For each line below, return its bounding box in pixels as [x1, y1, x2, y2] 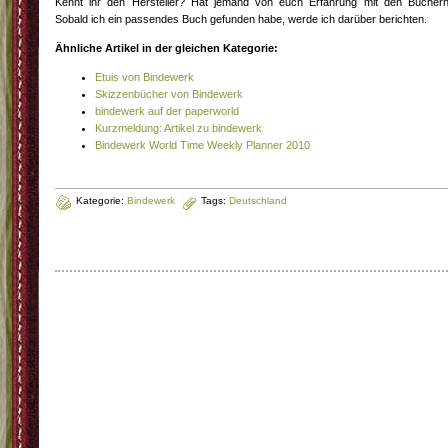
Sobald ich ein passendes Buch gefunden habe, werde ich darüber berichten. [55, 12, 427, 25]
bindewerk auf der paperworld [95, 104, 239, 117]
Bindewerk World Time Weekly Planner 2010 [95, 138, 310, 151]
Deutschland [229, 194, 287, 206]
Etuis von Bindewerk [95, 70, 194, 83]
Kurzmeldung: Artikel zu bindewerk [95, 121, 262, 134]
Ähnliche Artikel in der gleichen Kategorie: [55, 41, 278, 54]
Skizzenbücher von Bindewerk [95, 87, 243, 100]
